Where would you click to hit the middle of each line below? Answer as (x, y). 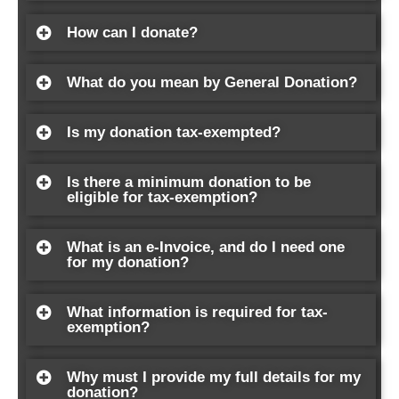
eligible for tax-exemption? (162, 197)
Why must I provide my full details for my (214, 377)
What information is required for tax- (197, 312)
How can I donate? (132, 32)
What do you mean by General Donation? (212, 82)
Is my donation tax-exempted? (174, 132)
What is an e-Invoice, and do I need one (206, 247)
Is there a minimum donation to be (189, 182)
